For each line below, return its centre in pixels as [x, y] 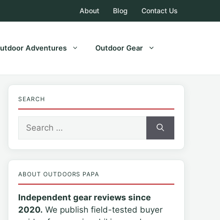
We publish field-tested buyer [103, 210]
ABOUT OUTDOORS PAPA [59, 174]
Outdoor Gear [119, 48]
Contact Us [160, 11]
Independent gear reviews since [84, 197]
